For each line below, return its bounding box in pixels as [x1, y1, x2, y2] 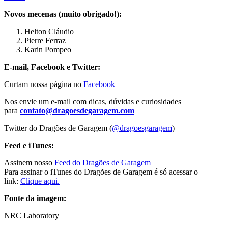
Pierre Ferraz [24, 36, 66, 45]
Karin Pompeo [24, 45, 71, 54]
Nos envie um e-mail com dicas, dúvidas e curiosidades [4, 97, 181, 106]
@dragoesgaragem [112, 123, 172, 132]
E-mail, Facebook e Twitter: [4, 62, 100, 71]
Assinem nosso [4, 158, 54, 167]
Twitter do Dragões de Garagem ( [4, 123, 112, 132]
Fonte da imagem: [4, 193, 66, 203]
